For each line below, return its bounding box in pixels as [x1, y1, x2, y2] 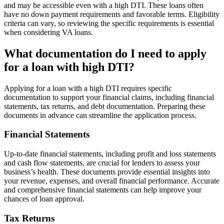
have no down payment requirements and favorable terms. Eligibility [4, 9, 219, 18]
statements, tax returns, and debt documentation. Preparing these [4, 101, 205, 110]
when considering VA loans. [4, 27, 93, 36]
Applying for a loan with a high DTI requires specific [4, 83, 172, 92]
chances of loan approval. [4, 194, 84, 203]
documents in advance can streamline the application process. [4, 110, 196, 119]
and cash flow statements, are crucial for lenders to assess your [4, 158, 200, 167]
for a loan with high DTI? [4, 60, 134, 73]
